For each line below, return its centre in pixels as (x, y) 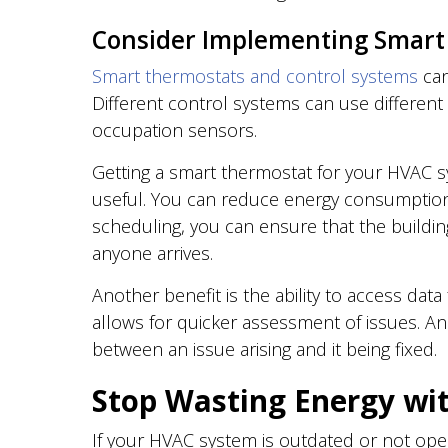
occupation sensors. (174, 130)
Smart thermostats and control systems (255, 76)
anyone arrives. (152, 253)
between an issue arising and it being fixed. (264, 349)
